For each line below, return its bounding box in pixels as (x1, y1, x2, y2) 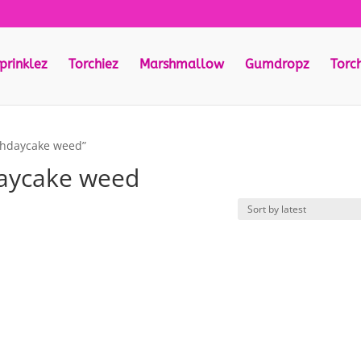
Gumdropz (245, 56, 309, 72)
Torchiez (68, 56, 118, 72)
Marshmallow (139, 56, 224, 72)
